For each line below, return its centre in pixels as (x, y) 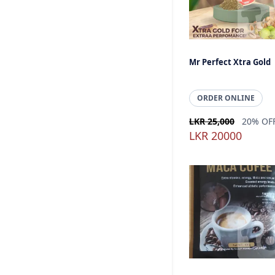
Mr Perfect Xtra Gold (230, 62)
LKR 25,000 (212, 121)
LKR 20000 (215, 136)
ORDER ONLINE (226, 98)
